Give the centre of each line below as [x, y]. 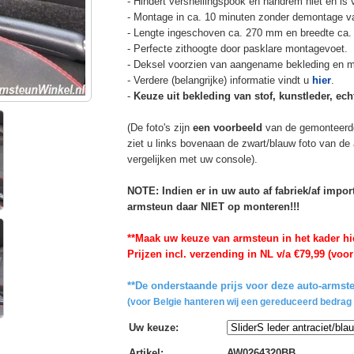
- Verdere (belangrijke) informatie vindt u [219, 80]
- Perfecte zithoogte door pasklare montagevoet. [237, 48]
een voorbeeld [227, 127]
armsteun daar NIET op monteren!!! [213, 206]
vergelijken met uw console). [192, 159]
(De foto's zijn [160, 127]
